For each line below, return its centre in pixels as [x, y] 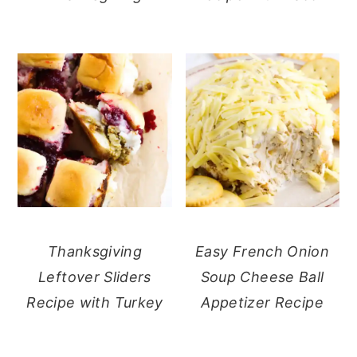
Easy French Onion [262, 251]
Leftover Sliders [95, 277]
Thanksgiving [95, 251]
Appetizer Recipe [262, 302]
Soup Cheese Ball [262, 277]
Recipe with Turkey [95, 302]
